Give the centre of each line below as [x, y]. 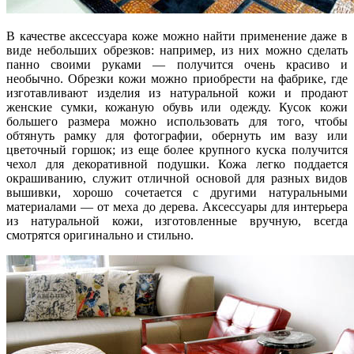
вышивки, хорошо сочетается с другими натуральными [177, 192]
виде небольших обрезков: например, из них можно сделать [177, 50]
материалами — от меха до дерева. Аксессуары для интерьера [177, 206]
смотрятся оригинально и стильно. [100, 235]
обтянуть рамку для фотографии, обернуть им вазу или [177, 135]
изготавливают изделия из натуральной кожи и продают [177, 92]
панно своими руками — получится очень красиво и [177, 64]
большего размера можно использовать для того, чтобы [177, 121]
